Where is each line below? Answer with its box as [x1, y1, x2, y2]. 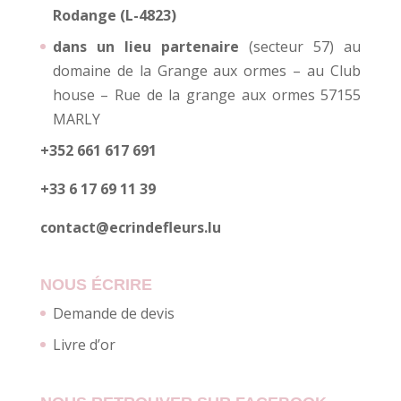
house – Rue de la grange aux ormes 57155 [52, 84, 362, 105]
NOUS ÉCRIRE [39, 275, 152, 294]
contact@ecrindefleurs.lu [39, 217, 221, 237]
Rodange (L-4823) [52, 4, 176, 25]
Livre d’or [52, 334, 115, 354]
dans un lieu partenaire [52, 36, 239, 56]
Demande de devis [52, 303, 175, 323]
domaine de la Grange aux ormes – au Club [52, 60, 362, 81]
